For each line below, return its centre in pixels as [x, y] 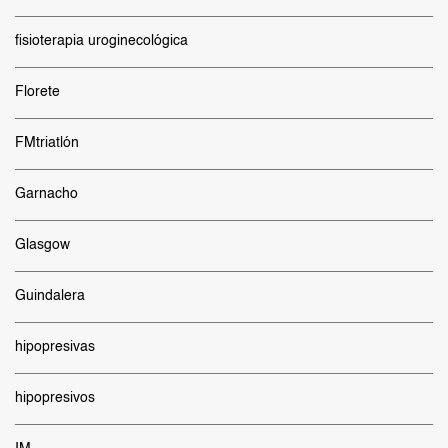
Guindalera [50, 296]
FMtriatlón [47, 143]
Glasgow [42, 245]
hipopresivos [55, 398]
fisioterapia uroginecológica [101, 41]
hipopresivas [55, 347]
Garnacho [46, 194]
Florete [37, 92]
